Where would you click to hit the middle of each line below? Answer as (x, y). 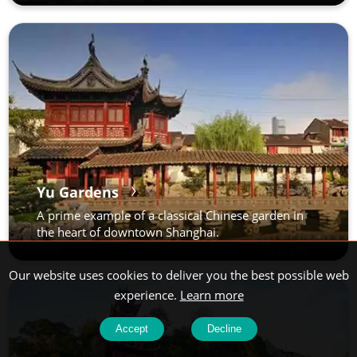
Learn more (212, 295)
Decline (224, 329)
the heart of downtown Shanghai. (128, 232)
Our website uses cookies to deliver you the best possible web (178, 275)
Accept (132, 329)
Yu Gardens (78, 192)
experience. (147, 295)
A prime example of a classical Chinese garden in (170, 215)
